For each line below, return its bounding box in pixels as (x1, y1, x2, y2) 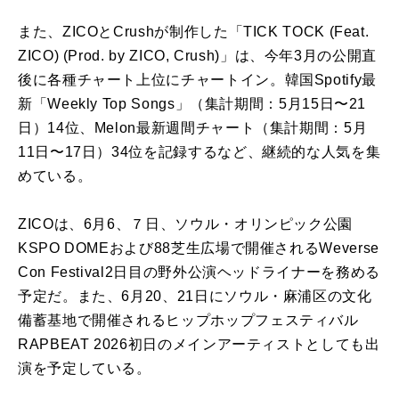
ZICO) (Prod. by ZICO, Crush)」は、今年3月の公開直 (18, 48, 377, 63)
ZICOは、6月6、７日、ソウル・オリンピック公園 (18, 216, 353, 232)
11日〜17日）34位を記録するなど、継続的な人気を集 (18, 144, 381, 159)
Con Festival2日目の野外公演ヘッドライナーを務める (18, 265, 380, 280)
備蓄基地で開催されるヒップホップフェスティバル (18, 313, 359, 328)
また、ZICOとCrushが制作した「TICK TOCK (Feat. (18, 24, 370, 39)
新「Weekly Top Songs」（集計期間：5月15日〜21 (18, 96, 367, 111)
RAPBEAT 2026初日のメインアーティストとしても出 (18, 337, 380, 352)
